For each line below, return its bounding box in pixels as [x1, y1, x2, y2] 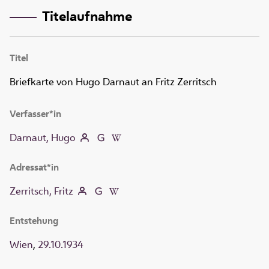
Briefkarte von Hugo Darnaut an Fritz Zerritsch [10, 75, 217, 89]
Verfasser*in [10, 107, 61, 121]
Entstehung [10, 214, 58, 228]
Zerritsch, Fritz [10, 184, 73, 198]
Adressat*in [10, 161, 59, 174]
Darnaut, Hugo [10, 131, 76, 145]
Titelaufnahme [41, 6, 132, 25]
